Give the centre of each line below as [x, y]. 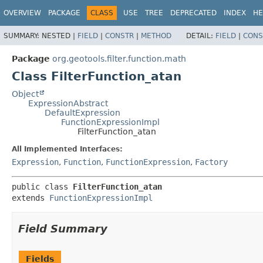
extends [31, 198]
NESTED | [60, 36]
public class [42, 186]
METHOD [156, 36]
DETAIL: [201, 36]
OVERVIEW [22, 13]
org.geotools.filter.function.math [119, 58]
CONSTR [119, 36]
